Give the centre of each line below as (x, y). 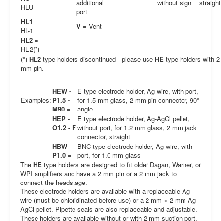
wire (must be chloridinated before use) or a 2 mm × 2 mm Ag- (109, 200)
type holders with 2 (193, 59)
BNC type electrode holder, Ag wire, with (135, 147)
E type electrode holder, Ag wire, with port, (138, 91)
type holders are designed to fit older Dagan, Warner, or (121, 165)
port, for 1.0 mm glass (109, 155)
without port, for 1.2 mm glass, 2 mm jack (137, 128)
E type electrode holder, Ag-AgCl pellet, (134, 119)
